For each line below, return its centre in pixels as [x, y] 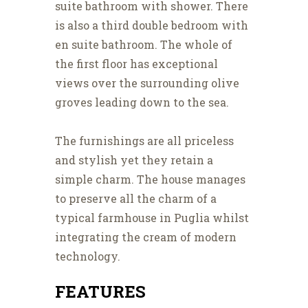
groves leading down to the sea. [142, 102]
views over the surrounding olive [147, 83]
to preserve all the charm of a [136, 199]
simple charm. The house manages [150, 179]
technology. [88, 256]
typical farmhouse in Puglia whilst [152, 218]
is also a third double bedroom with [152, 25]
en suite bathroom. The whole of [144, 45]
